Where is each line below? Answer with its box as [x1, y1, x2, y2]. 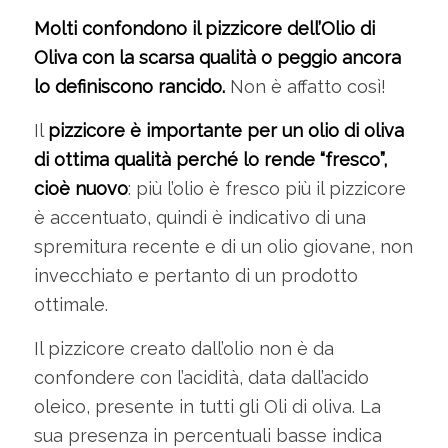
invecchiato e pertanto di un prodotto [33, 265, 358, 287]
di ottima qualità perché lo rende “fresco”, [33, 149, 387, 171]
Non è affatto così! [229, 75, 386, 97]
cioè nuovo [33, 178, 128, 200]
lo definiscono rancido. [33, 75, 230, 97]
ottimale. [33, 294, 108, 316]
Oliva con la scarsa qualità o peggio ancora [33, 46, 401, 68]
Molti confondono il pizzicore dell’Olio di [33, 17, 375, 39]
